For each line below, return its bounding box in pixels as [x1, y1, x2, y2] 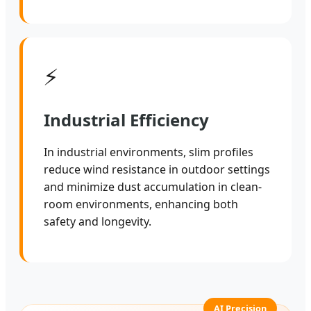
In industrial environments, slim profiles [44, 144, 253, 160]
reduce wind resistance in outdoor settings [44, 162, 270, 178]
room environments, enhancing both [44, 196, 238, 212]
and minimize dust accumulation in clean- [44, 179, 262, 195]
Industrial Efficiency [44, 108, 209, 132]
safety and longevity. [44, 214, 151, 230]
